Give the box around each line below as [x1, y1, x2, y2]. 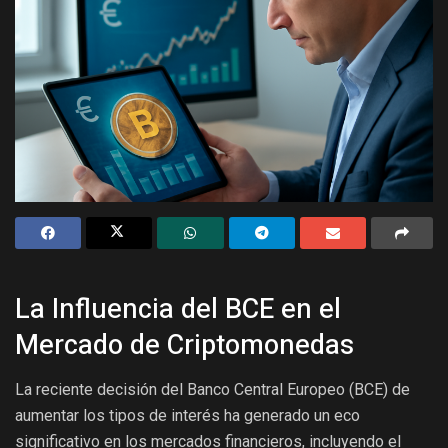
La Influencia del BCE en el [15, 289, 341, 330]
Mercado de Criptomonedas [15, 325, 354, 366]
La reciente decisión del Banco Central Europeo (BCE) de [15, 380, 410, 400]
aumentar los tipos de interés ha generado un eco [15, 406, 360, 426]
